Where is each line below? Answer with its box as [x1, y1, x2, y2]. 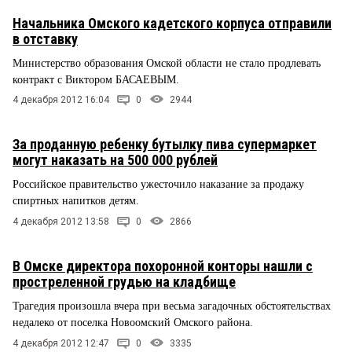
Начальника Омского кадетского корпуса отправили [13, 14, 332, 31]
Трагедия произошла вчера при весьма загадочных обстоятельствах [13, 300, 331, 313]
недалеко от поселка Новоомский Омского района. [13, 317, 253, 329]
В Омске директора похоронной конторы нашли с [13, 258, 313, 275]
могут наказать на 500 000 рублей [13, 152, 218, 169]
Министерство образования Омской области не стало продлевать [13, 57, 321, 69]
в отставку [13, 30, 78, 47]
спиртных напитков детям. [13, 195, 139, 207]
